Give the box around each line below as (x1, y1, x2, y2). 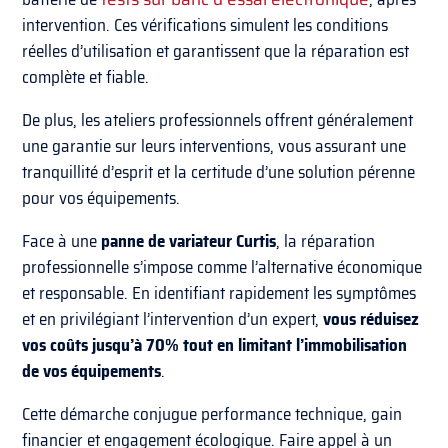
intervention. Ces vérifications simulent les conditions (22, 12, 389, 39)
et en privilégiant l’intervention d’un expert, (22, 306, 320, 333)
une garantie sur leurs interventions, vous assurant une (22, 133, 407, 160)
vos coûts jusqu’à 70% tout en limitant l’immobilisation (22, 332, 408, 359)
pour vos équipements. (22, 185, 181, 212)
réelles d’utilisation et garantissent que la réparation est (22, 38, 410, 65)
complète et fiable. (22, 64, 150, 91)
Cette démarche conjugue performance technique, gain (22, 401, 403, 428)
